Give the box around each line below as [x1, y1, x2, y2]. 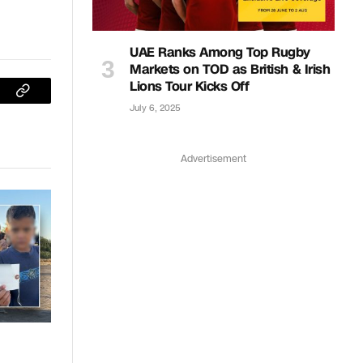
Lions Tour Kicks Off [130, 76, 250, 96]
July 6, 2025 [130, 101, 181, 114]
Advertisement [181, 152, 246, 165]
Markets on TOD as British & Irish [130, 59, 331, 79]
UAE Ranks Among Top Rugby [130, 42, 311, 62]
